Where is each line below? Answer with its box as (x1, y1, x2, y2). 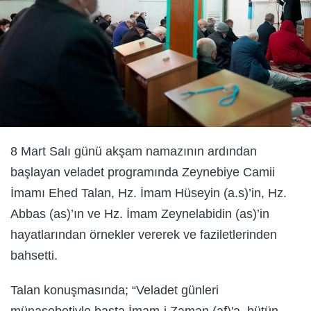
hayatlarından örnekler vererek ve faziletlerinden (10, 227, 277, 242)
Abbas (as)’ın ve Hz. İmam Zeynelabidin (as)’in (10, 206, 269, 221)
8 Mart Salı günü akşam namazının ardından (10, 144, 257, 158)
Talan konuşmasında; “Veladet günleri (10, 283, 219, 297)
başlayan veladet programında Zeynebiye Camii (10, 165, 275, 179)
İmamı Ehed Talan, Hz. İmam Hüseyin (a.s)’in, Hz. (10, 185, 287, 200)
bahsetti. (10, 248, 58, 262)
